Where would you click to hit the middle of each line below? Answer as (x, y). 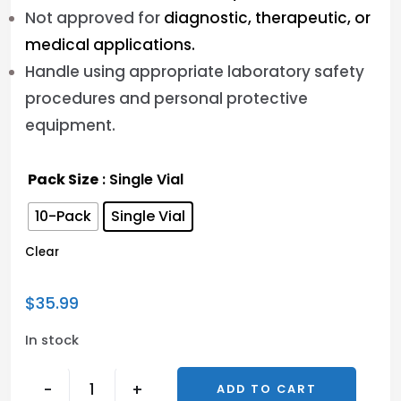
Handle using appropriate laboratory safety (195, 72)
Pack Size (63, 179)
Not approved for (94, 18)
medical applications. (110, 45)
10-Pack (63, 216)
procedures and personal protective (166, 98)
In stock (52, 340)
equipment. (70, 125)
